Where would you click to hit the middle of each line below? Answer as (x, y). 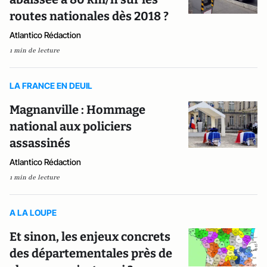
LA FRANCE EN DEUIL (51, 86)
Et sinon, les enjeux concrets (90, 237)
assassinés (40, 143)
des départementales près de (91, 253)
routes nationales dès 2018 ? (89, 16)
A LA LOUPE (33, 212)
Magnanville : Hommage (77, 110)
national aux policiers (71, 126)
